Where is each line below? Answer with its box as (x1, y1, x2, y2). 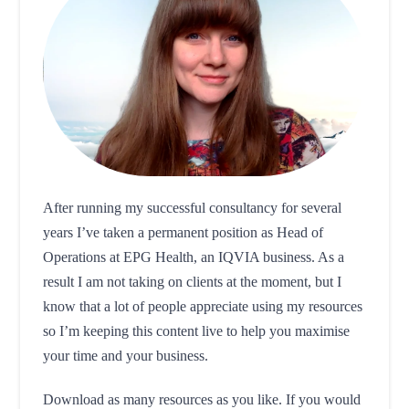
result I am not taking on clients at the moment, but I (43, 274, 342, 290)
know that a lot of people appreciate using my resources (43, 299, 363, 315)
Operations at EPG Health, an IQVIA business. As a (43, 249, 345, 266)
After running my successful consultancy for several (43, 200, 342, 216)
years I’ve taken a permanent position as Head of (43, 225, 324, 241)
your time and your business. (43, 348, 209, 364)
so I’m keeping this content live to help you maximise (43, 323, 351, 340)
